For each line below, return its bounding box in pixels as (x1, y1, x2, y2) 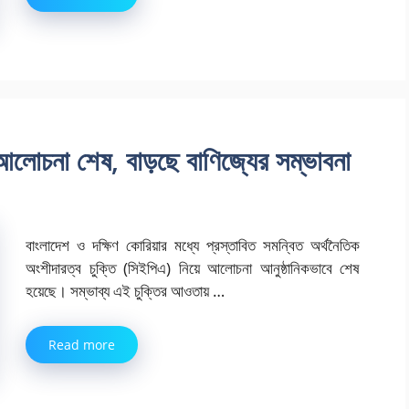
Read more (48, 335, 115, 353)
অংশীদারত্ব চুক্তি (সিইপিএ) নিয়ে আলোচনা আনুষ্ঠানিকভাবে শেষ (26, 257, 360, 279)
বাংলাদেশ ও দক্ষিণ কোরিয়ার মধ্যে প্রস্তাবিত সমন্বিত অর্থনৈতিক (26, 235, 360, 257)
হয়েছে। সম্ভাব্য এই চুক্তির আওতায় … (26, 280, 225, 302)
